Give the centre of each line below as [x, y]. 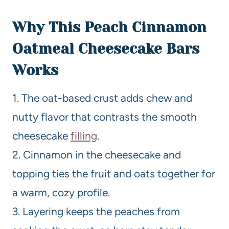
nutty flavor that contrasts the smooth [105, 117]
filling [84, 135]
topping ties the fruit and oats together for [114, 173]
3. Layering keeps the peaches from [96, 211]
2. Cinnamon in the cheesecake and [97, 154]
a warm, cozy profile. [61, 192]
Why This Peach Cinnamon [109, 27]
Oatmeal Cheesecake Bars [106, 49]
